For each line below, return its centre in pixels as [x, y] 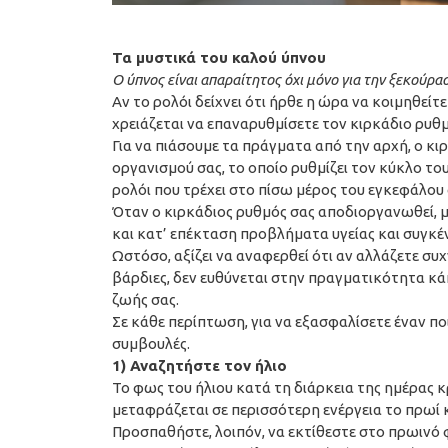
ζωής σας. [145, 299]
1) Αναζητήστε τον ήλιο [199, 365]
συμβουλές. [151, 343]
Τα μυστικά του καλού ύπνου [219, 57]
